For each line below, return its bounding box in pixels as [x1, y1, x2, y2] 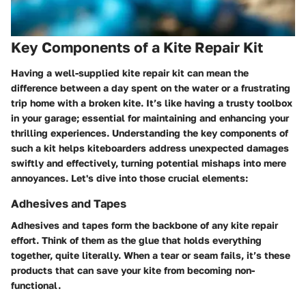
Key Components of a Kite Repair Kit [11, 38, 263, 56]
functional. [11, 279, 61, 292]
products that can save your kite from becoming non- [11, 264, 255, 277]
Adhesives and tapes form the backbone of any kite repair [11, 219, 278, 232]
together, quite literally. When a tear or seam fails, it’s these [11, 249, 290, 262]
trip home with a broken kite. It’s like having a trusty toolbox [11, 97, 292, 109]
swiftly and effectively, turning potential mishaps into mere [11, 157, 286, 169]
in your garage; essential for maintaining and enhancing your [11, 112, 289, 124]
